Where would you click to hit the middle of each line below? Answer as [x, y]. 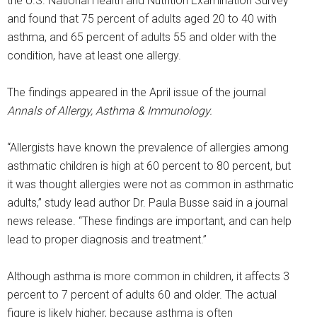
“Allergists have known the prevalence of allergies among [148, 148]
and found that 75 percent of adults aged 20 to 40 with [142, 19]
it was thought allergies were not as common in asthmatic [150, 185]
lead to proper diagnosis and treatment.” [107, 240]
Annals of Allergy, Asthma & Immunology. [110, 111]
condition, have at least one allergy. [94, 56]
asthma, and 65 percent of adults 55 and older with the [142, 38]
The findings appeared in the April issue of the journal [137, 93]
